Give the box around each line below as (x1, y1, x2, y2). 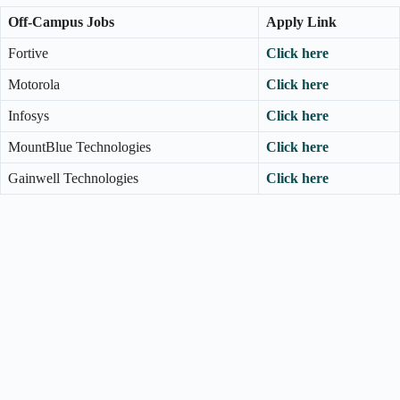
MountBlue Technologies (8, 139, 151, 155)
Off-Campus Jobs (8, 14, 114, 30)
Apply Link (266, 14, 337, 30)
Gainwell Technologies (8, 171, 138, 187)
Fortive (8, 46, 48, 62)
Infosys (8, 108, 49, 124)
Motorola (8, 77, 60, 93)
